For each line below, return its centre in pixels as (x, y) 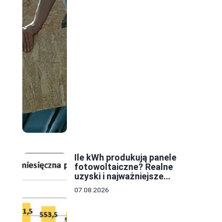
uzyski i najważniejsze (119, 176)
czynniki (91, 185)
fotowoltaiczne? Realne (124, 166)
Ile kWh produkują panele (125, 157)
